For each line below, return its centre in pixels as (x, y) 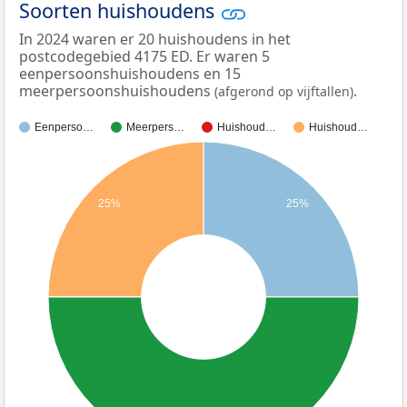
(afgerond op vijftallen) (284, 91)
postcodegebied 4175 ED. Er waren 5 (144, 56)
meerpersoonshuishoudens (117, 90)
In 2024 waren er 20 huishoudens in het (155, 39)
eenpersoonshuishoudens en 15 (130, 73)
